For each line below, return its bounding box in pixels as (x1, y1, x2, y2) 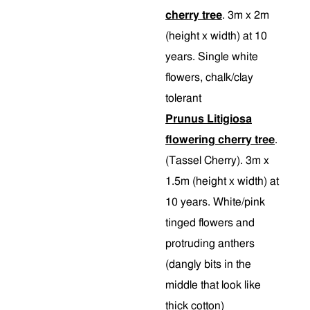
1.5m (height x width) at (165, 175, 279, 187)
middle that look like (165, 279, 261, 291)
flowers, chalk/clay (165, 71, 253, 83)
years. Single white (165, 51, 258, 62)
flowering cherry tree (165, 134, 275, 145)
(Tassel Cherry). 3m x (165, 154, 269, 166)
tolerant (165, 92, 201, 104)
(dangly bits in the (165, 258, 251, 270)
